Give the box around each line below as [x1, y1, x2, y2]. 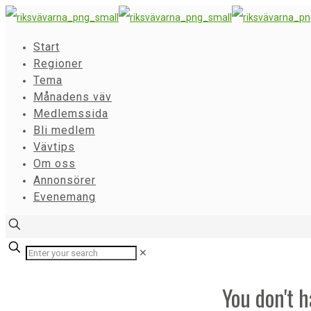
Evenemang [33, 190, 96, 203]
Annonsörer [33, 174, 96, 187]
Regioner [33, 57, 83, 70]
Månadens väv [33, 90, 112, 103]
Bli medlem [33, 124, 95, 137]
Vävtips [33, 140, 75, 153]
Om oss [33, 157, 76, 170]
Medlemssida [33, 107, 108, 120]
